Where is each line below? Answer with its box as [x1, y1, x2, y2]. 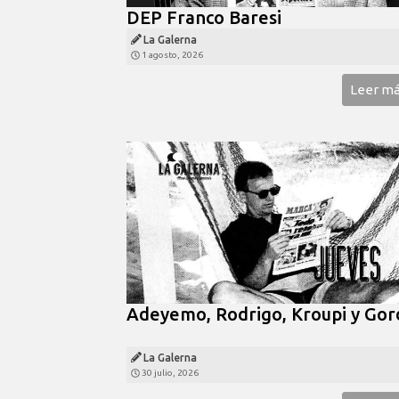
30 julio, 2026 [142, 367, 199, 378]
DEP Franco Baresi [126, 6, 281, 28]
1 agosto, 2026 [142, 49, 203, 60]
